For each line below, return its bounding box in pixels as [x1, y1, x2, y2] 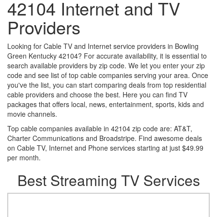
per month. [7, 153, 41, 162]
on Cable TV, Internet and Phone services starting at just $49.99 [7, 143, 203, 153]
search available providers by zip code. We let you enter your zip [7, 61, 205, 70]
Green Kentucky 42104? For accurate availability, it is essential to [7, 51, 207, 61]
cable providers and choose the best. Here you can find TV [7, 90, 187, 99]
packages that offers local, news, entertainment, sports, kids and [7, 99, 204, 109]
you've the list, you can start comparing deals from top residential [7, 80, 206, 90]
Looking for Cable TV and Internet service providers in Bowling [7, 41, 199, 51]
